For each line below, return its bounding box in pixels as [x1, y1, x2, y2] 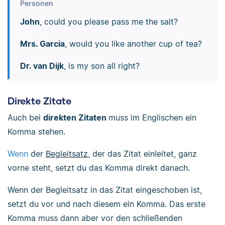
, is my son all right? [63, 61, 140, 71]
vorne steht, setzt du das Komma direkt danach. [8, 163, 190, 173]
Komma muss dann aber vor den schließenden [8, 213, 182, 223]
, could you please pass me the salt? [39, 17, 178, 27]
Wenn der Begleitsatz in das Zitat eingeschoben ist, [8, 185, 202, 195]
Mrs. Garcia [20, 39, 65, 49]
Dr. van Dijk [20, 61, 64, 71]
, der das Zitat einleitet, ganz [88, 149, 197, 159]
